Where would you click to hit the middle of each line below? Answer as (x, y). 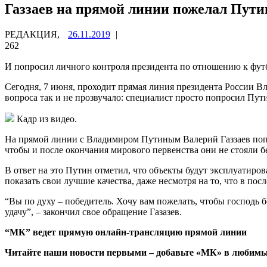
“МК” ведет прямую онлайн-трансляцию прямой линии (126, 232)
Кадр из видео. (46, 119)
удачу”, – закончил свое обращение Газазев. (94, 212)
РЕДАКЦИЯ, (33, 34)
